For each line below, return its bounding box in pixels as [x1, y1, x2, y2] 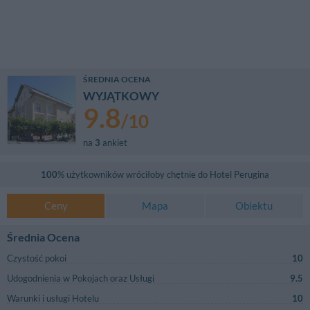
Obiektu [235, 199, 273, 212]
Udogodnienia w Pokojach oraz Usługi [7, 273, 154, 284]
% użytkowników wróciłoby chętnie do [57, 169, 210, 181]
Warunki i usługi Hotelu [7, 292, 99, 304]
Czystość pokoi [7, 253, 66, 264]
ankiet [100, 137, 127, 149]
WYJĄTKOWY [82, 89, 159, 104]
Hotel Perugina [210, 169, 269, 181]
